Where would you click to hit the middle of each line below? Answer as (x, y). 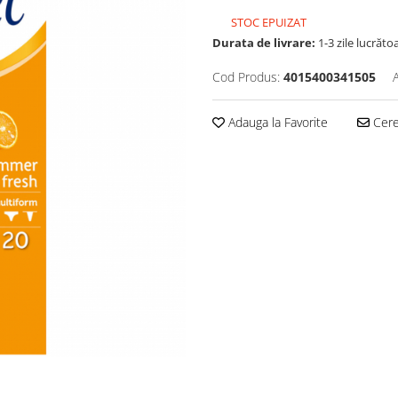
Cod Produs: (246, 77)
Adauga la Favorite (276, 123)
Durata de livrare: (264, 43)
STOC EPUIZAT (267, 23)
